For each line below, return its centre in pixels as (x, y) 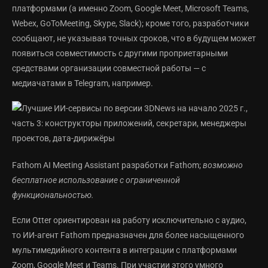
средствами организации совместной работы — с (109, 68)
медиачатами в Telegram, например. (83, 83)
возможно (223, 165)
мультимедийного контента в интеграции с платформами (124, 250)
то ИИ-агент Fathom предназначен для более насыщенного (128, 235)
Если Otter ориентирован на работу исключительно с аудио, (129, 220)
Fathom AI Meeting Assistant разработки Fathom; (107, 165)
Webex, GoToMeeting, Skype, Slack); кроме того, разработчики (130, 24)
